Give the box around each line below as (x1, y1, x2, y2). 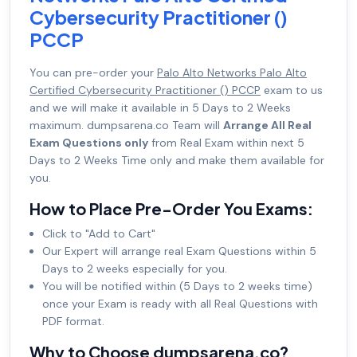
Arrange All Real (223, 118, 312, 133)
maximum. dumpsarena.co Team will (29, 118, 223, 133)
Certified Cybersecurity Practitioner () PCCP (29, 83, 261, 98)
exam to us (261, 83, 323, 98)
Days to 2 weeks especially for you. (42, 261, 227, 277)
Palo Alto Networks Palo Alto (157, 65, 307, 80)
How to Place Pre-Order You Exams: (29, 198, 313, 219)
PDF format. (42, 314, 104, 329)
